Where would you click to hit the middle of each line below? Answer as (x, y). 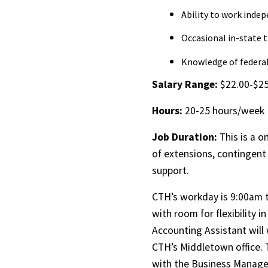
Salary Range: (185, 84)
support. (170, 170)
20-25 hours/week (223, 110)
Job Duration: (185, 137)
